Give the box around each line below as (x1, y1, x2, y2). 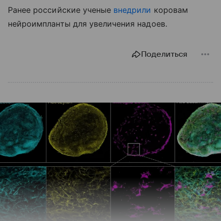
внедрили (113, 5, 151, 15)
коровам (151, 5, 188, 15)
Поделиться (141, 50, 187, 59)
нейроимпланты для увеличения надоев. (8, 19, 167, 29)
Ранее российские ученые (8, 5, 114, 15)
